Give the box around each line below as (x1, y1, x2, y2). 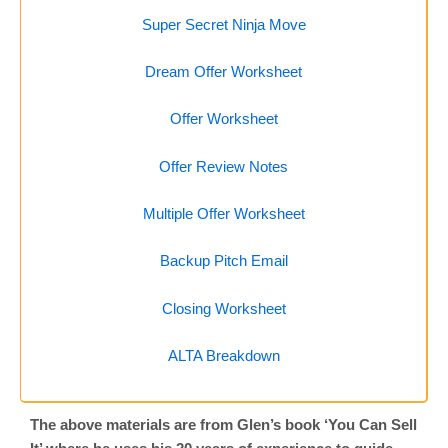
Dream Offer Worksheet (145, 63, 302, 80)
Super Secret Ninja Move (141, 16, 306, 33)
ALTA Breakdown (167, 347, 280, 364)
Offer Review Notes (159, 158, 288, 175)
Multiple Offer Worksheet (142, 205, 305, 222)
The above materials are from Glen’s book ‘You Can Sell (30, 417, 417, 434)
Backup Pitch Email (159, 253, 288, 270)
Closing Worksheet (161, 300, 286, 317)
